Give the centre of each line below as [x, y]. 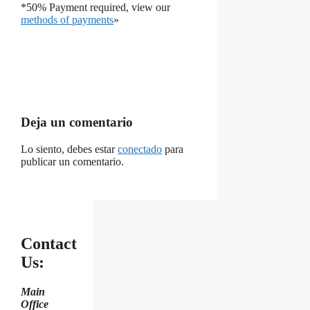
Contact [49, 243]
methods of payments [67, 19]
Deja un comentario [77, 122]
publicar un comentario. [72, 161]
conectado [140, 149]
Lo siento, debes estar [69, 149]
